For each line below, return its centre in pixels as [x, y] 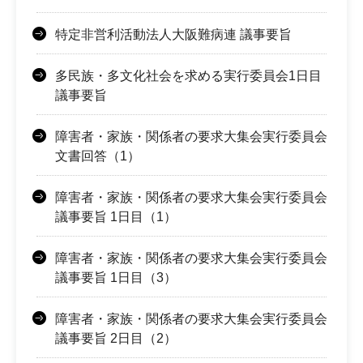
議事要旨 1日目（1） [116, 216]
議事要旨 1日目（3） [116, 277]
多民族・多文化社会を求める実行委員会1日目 [188, 75]
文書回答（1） [98, 156]
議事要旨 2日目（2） [116, 338]
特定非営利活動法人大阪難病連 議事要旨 [173, 34]
